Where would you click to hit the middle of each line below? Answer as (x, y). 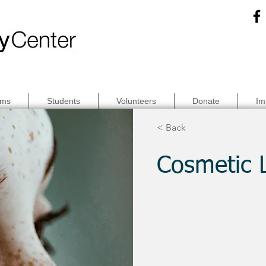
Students (64, 101)
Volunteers (136, 101)
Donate (206, 101)
